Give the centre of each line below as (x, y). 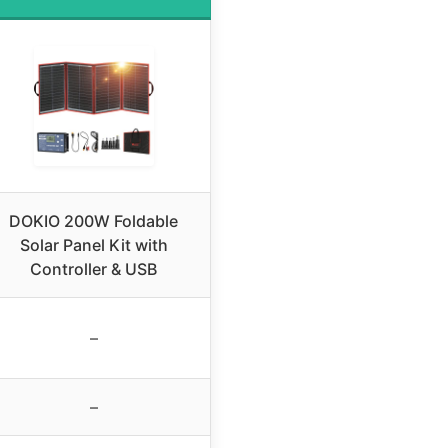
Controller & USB (93, 268)
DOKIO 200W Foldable (93, 220)
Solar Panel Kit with (93, 244)
